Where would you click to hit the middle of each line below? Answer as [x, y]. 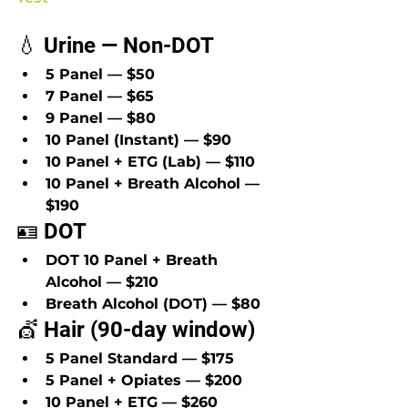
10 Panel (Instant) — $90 [138, 139]
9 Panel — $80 [101, 117]
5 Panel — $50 [100, 74]
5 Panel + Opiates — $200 [144, 380]
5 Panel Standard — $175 [140, 358]
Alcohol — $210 [102, 281]
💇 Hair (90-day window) [136, 329]
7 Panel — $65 [100, 96]
